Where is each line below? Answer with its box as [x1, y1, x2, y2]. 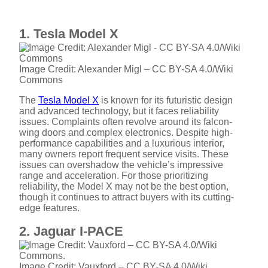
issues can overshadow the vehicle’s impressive [19, 160, 223, 170]
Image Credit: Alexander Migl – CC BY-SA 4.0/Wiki [19, 64, 233, 74]
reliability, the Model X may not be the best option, [19, 181, 229, 191]
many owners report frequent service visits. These [19, 149, 229, 159]
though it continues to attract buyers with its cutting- [19, 192, 234, 202]
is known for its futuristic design [99, 95, 233, 105]
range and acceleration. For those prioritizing [19, 170, 208, 181]
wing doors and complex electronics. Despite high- [19, 127, 233, 138]
